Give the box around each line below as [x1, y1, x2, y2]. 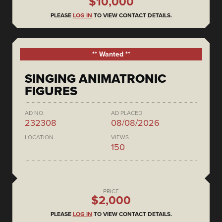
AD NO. [25, 110, 45, 117]
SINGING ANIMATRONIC [25, 71, 166, 87]
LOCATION [25, 134, 54, 141]
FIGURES [25, 84, 77, 99]
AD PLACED [111, 110, 142, 117]
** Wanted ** [92, 50, 130, 59]
